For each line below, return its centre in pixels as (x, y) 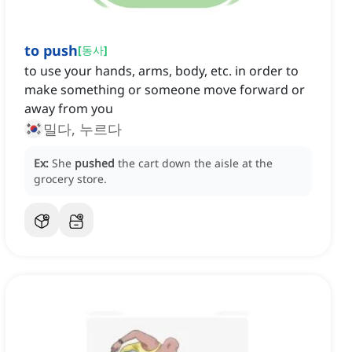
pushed (95, 163)
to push (51, 51)
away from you (69, 109)
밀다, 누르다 (82, 129)
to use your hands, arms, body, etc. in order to (161, 71)
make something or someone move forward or (165, 90)
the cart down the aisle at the (195, 163)
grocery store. (70, 179)
